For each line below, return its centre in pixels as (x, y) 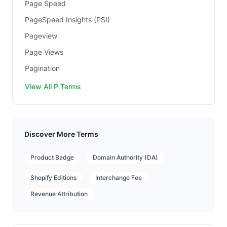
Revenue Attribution (59, 194)
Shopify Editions (53, 178)
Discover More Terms (61, 134)
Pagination (42, 68)
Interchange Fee (119, 178)
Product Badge (52, 157)
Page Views (44, 52)
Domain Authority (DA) (125, 157)
